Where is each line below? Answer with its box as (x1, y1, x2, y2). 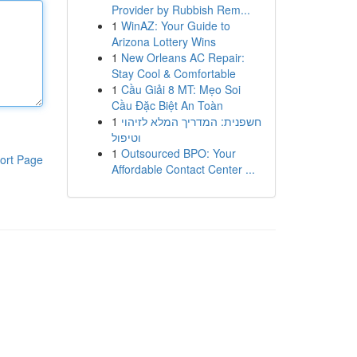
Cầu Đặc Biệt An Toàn (111, 97, 223, 113)
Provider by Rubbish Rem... (111, 2, 250, 18)
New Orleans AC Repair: (120, 49, 245, 65)
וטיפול (111, 129, 141, 145)
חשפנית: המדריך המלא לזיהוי (120, 113, 261, 129)
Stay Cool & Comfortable (111, 65, 236, 81)
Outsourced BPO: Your (120, 145, 236, 161)
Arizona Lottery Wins (111, 33, 216, 49)
